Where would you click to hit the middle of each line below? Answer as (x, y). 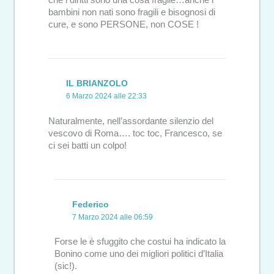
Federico (91, 204)
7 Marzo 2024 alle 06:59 (113, 217)
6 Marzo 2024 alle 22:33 (107, 96)
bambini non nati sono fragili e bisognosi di (132, 12)
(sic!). (65, 266)
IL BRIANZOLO (97, 83)
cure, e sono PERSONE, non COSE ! (124, 24)
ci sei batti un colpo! (87, 145)
